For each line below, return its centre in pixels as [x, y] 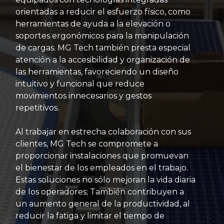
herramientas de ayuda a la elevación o [93, 24]
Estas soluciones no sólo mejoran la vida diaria [105, 180]
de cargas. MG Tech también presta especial [103, 48]
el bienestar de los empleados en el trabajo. [102, 168]
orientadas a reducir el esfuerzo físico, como [103, 12]
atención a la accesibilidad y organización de [103, 60]
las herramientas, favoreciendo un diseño [97, 72]
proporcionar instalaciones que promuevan [102, 156]
